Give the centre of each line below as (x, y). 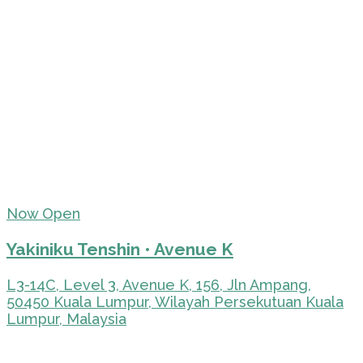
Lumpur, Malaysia (66, 318)
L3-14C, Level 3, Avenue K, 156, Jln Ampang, (159, 284)
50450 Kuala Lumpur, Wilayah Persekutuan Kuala (175, 301)
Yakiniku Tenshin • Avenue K (120, 249)
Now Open (43, 213)
